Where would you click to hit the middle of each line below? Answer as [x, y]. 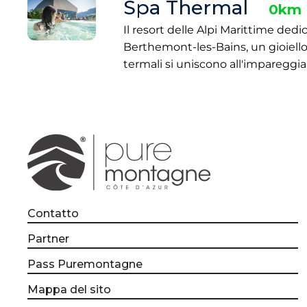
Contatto [53, 213]
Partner [48, 239]
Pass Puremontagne [85, 264]
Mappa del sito [69, 290]
